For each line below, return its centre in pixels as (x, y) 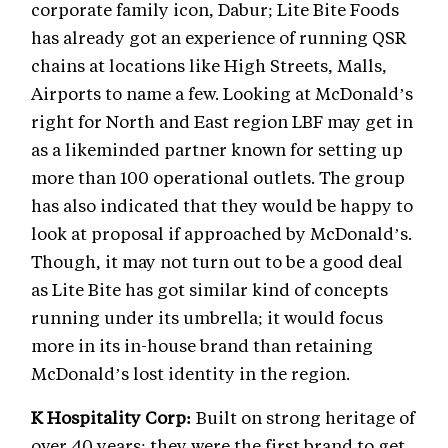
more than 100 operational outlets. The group (218, 177)
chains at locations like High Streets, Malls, (209, 65)
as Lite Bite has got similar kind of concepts (209, 289)
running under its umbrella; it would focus (207, 317)
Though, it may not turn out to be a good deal (217, 261)
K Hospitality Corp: (111, 417)
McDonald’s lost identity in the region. (190, 373)
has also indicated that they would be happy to (222, 205)
